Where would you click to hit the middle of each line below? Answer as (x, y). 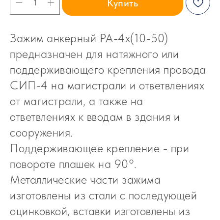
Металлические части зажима (85, 179)
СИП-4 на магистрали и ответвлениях (107, 85)
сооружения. (41, 132)
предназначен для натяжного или (94, 54)
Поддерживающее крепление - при (99, 148)
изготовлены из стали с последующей (103, 195)
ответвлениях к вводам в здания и (95, 117)
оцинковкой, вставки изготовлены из (100, 211)
